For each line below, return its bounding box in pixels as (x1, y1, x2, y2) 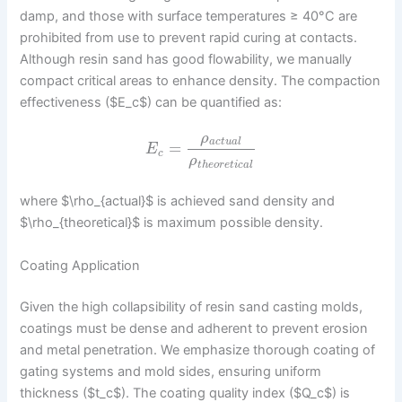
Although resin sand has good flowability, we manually (20, 51, 353, 68)
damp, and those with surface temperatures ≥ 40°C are (20, 8, 358, 25)
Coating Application (20, 257, 141, 274)
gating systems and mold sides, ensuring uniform (20, 363, 322, 380)
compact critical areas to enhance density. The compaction (20, 73, 381, 90)
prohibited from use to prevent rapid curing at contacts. (20, 30, 358, 47)
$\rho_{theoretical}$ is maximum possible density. (20, 214, 324, 232)
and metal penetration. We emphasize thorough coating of (20, 341, 376, 358)
